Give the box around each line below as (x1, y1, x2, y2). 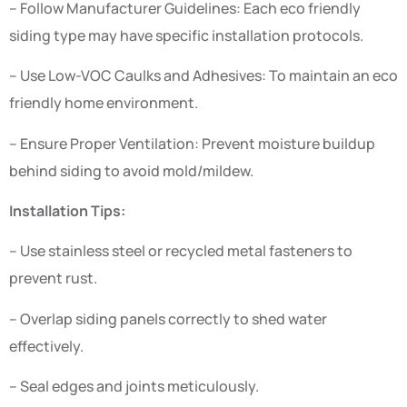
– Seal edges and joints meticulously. (9, 376, 259, 397)
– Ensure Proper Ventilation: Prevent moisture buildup (9, 133, 375, 154)
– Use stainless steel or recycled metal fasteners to (9, 241, 352, 262)
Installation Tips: (9, 201, 125, 222)
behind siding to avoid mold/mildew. (9, 160, 253, 181)
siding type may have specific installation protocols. (9, 25, 363, 45)
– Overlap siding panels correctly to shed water (9, 308, 327, 329)
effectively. (9, 335, 84, 356)
